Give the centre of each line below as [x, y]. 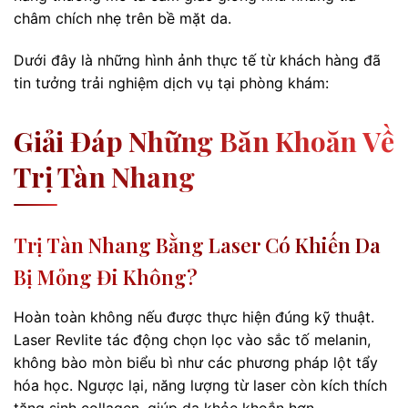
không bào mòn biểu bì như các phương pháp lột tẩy [196, 362]
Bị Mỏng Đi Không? [106, 276]
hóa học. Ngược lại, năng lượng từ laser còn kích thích [200, 385]
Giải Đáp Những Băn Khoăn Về [204, 141]
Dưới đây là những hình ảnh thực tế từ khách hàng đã [197, 60]
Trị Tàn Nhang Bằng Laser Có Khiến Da [197, 245]
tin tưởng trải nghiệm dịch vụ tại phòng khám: [171, 82]
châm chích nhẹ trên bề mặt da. [122, 18]
